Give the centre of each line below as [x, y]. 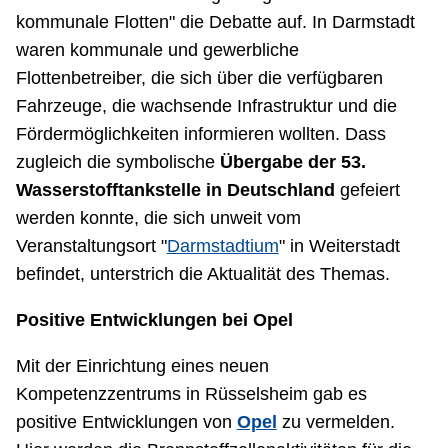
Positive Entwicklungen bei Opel [154, 320]
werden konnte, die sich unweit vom [158, 218]
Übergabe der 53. [292, 162]
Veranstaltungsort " [91, 246]
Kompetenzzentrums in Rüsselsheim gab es [191, 394]
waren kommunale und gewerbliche [157, 50]
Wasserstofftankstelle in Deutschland [175, 190]
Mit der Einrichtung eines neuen [142, 366]
